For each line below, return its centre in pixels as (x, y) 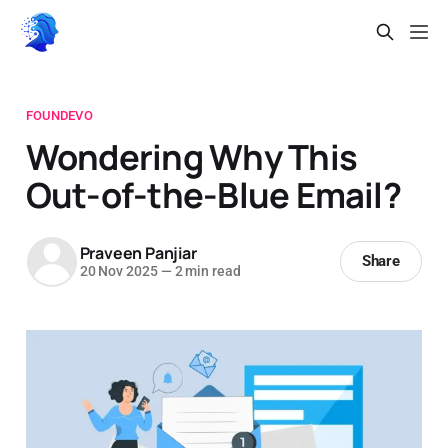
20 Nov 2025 (118, 271)
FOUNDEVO (59, 115)
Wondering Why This (191, 156)
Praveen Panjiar (138, 253)
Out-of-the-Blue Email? (213, 194)
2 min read (206, 271)
